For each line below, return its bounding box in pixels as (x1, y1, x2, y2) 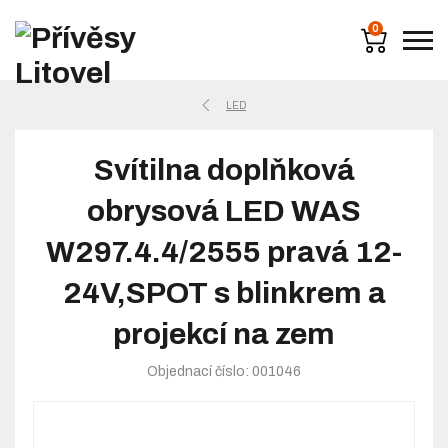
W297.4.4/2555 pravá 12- (46, 236, 402, 268)
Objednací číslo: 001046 (147, 364, 301, 379)
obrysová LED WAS (87, 195, 361, 227)
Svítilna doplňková (93, 154, 355, 186)
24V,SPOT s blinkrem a (62, 277, 386, 309)
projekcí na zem (113, 318, 335, 350)
